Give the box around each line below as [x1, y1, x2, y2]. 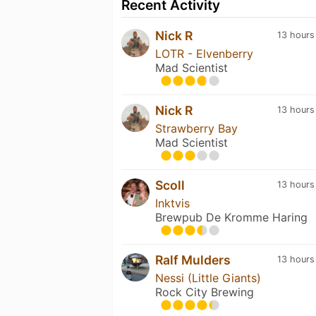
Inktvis [155, 195, 190, 210]
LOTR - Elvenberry [155, 46, 253, 61]
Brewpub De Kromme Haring [155, 209, 308, 224]
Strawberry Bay [155, 121, 238, 135]
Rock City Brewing [155, 284, 254, 299]
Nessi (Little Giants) [155, 270, 261, 285]
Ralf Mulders [155, 252, 231, 267]
